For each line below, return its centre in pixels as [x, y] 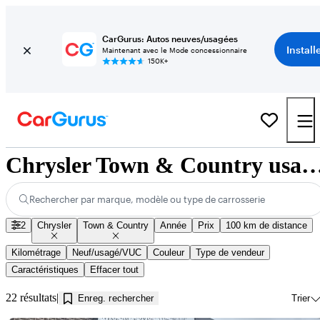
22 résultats [31, 297]
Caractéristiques [45, 270]
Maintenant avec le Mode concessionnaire [174, 50]
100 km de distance [267, 225]
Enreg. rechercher [116, 298]
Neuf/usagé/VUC [107, 252]
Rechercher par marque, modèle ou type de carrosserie [147, 199]
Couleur [169, 252]
